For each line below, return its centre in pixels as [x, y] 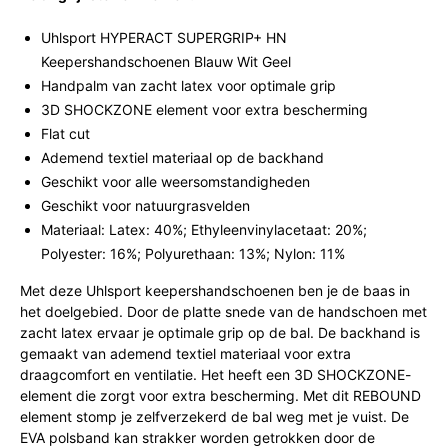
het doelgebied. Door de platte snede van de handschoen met [223, 311]
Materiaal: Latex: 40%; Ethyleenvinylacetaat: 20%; [204, 229]
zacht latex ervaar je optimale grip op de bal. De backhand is [220, 332]
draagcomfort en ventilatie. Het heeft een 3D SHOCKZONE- [215, 374]
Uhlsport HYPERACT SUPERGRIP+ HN [164, 37]
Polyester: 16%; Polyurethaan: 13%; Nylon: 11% [193, 253]
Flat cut [65, 133]
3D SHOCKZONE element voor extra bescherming [204, 109]
